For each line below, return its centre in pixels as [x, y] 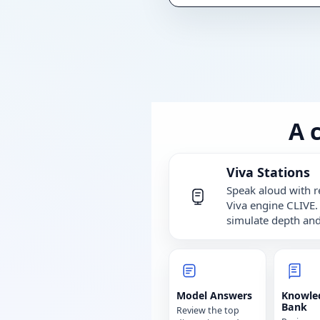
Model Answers [214, 296]
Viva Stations [268, 172]
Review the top [208, 311]
